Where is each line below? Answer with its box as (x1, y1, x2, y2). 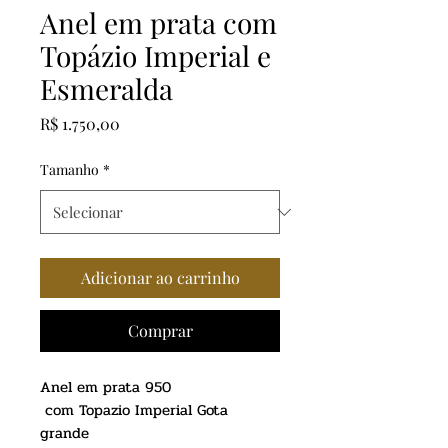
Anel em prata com (40, 4, 277, 41)
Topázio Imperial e (40, 37, 271, 74)
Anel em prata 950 (40, 375, 176, 399)
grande (40, 421, 94, 445)
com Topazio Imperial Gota (40, 398, 228, 422)
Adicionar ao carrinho (80, 267, 240, 288)
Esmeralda (40, 70, 173, 107)
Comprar (127, 320, 193, 341)
